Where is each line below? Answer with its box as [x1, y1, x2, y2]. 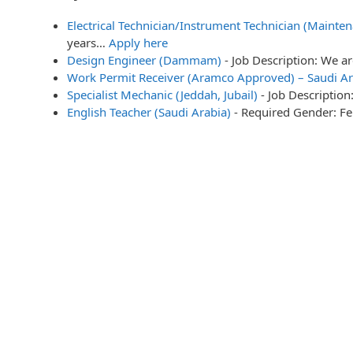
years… [67, 34, 109, 50]
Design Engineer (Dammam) [67, 51, 221, 68]
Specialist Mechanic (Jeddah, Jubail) [67, 86, 258, 102]
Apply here [109, 34, 168, 50]
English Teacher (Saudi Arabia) [67, 103, 231, 120]
